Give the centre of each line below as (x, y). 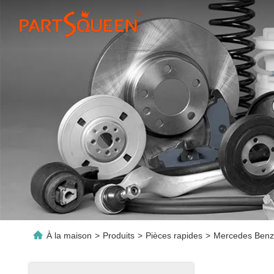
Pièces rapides (174, 235)
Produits (119, 235)
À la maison (69, 235)
